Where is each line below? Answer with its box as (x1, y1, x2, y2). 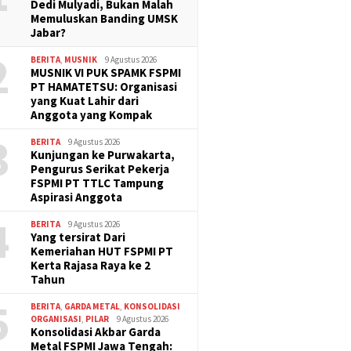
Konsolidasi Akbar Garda (31, 324, 161, 339)
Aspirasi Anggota (31, 189, 123, 204)
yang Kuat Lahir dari (31, 92, 139, 108)
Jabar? (31, 24, 67, 40)
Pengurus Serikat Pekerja (31, 161, 170, 176)
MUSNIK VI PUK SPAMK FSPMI (31, 64, 182, 80)
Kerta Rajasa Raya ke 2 (31, 257, 151, 273)
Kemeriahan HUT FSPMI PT (31, 243, 174, 259)
